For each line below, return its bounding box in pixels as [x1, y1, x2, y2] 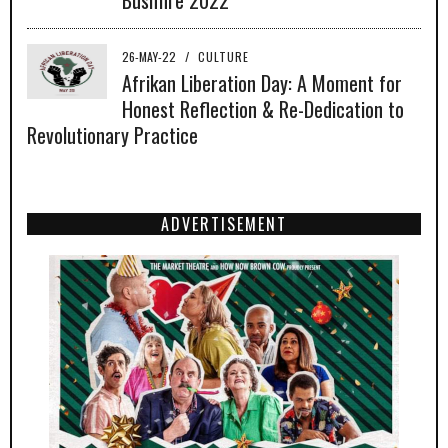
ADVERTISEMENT [161, 211, 287, 236]
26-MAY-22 [122, 47, 179, 65]
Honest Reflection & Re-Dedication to [122, 93, 404, 124]
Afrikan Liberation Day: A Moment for [122, 67, 402, 98]
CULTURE [198, 47, 249, 65]
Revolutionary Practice [27, 119, 198, 150]
